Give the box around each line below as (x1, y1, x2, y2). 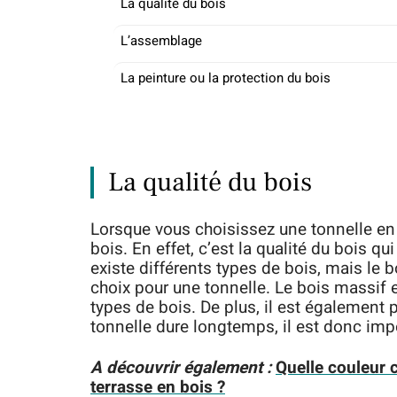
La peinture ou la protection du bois (121, 68, 331, 88)
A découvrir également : (90, 355, 271, 380)
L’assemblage (121, 31, 202, 51)
